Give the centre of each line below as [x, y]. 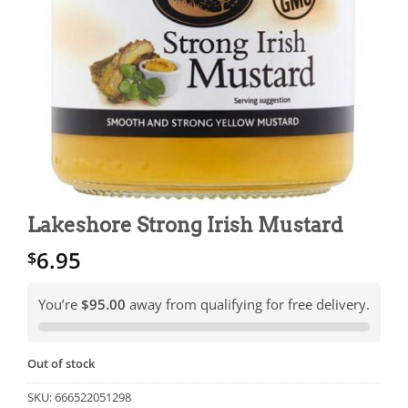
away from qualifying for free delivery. [248, 305]
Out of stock [61, 364]
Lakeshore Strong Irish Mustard [185, 225]
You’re [60, 305]
